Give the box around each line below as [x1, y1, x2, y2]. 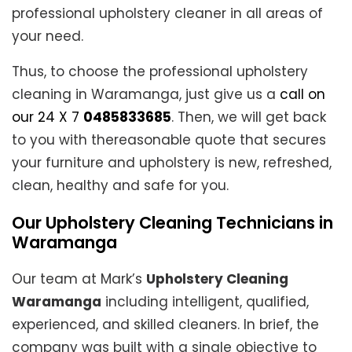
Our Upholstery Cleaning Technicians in [12, 211, 333, 235]
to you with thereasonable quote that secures [12, 130, 326, 150]
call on [280, 85, 325, 104]
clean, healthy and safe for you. [12, 176, 229, 196]
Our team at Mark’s [12, 269, 146, 289]
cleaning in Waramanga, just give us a [12, 85, 280, 104]
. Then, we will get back [171, 108, 326, 127]
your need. [12, 27, 83, 46]
